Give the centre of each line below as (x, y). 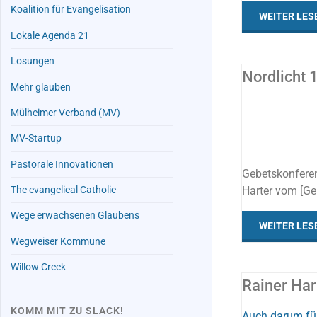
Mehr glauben (41, 87)
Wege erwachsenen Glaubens (75, 216)
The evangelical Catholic (64, 190)
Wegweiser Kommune (58, 241)
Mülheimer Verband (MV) (66, 113)
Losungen (33, 62)
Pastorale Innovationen (62, 164)
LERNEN (163, 125)
